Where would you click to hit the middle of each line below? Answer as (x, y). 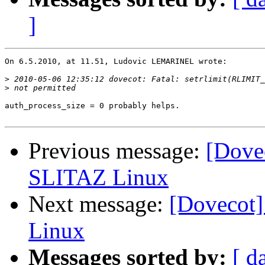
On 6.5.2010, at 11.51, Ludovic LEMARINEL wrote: (116, 62)
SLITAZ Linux (98, 177)
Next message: (99, 204)
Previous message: (117, 151)
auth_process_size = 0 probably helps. (92, 106)
